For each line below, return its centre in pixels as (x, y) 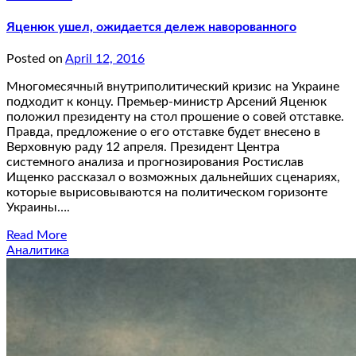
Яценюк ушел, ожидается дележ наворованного (151, 27)
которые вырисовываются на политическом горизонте (167, 193)
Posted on (36, 59)
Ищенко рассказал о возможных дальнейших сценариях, (173, 178)
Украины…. (38, 208)
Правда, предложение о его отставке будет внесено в (163, 132)
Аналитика (38, 251)
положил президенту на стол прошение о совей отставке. (175, 117)
